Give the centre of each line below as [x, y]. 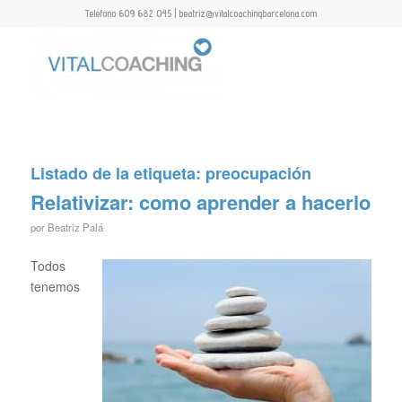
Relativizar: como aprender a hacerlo [200, 202]
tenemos [55, 286]
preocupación [258, 173]
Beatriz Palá [75, 227]
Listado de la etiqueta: [118, 173]
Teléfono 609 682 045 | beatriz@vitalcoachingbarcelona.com [201, 13]
